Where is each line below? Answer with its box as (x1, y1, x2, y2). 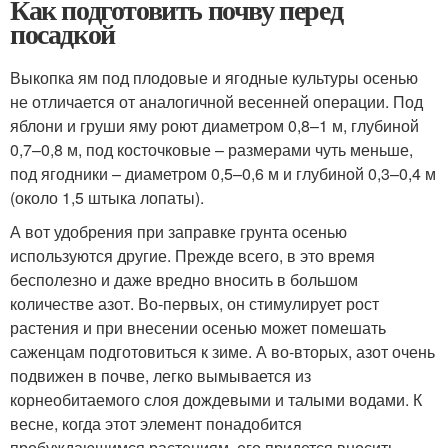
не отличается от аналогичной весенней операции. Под (10, 89, 423, 113)
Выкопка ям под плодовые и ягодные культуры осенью (10, 65, 418, 89)
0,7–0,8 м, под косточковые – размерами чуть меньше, (10, 137, 413, 161)
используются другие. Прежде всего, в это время (10, 243, 375, 267)
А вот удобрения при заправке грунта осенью (10, 219, 347, 243)
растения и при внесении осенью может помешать (10, 315, 386, 339)
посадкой (10, 12, 115, 54)
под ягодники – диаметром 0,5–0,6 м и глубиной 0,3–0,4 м (10, 161, 436, 185)
